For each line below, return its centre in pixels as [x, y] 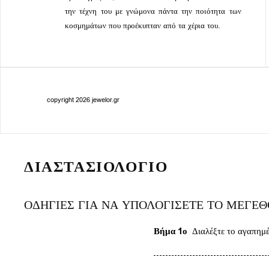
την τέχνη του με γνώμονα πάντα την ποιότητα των [153, 11]
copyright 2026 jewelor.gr [83, 100]
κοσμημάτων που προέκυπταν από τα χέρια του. [143, 25]
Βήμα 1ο [171, 232]
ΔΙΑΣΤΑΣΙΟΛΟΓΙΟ [96, 167]
